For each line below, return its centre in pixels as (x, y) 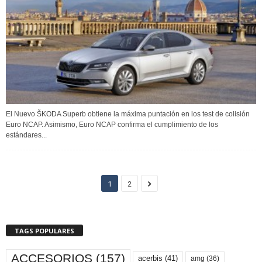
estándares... (26, 135)
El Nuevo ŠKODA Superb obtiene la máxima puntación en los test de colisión (128, 114)
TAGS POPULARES (44, 230)
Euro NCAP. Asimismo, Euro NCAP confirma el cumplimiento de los (112, 124)
